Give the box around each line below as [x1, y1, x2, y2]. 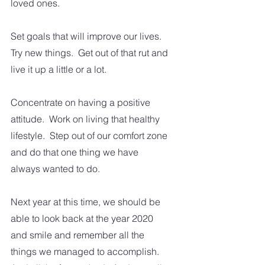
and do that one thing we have [11, 146, 141, 158]
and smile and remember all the [11, 229, 147, 241]
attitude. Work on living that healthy [11, 113, 162, 125]
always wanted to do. [11, 163, 105, 174]
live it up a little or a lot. [11, 63, 111, 75]
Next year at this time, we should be [11, 196, 163, 208]
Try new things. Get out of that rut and [11, 47, 170, 59]
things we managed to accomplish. [11, 245, 164, 257]
